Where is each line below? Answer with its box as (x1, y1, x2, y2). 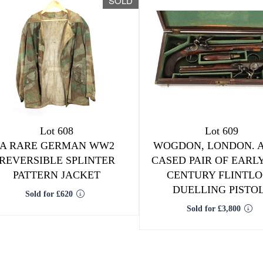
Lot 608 (40, 125, 74, 137)
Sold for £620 (25, 190, 73, 198)
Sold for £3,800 (187, 204, 241, 213)
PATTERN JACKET (13, 169, 101, 181)
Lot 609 (205, 125, 239, 137)
